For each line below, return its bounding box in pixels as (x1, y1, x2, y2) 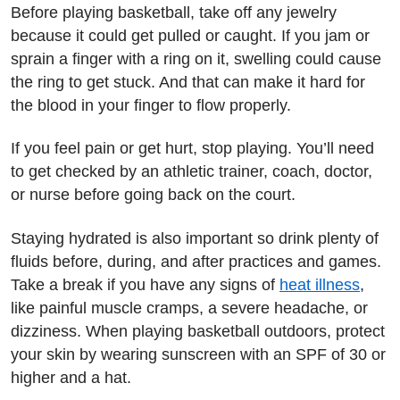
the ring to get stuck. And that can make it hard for (11, 72, 365, 91)
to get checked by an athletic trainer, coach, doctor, (11, 162, 372, 180)
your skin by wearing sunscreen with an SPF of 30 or (11, 345, 386, 363)
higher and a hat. (11, 368, 131, 387)
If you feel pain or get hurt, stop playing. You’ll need (11, 139, 374, 157)
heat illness (279, 275, 360, 294)
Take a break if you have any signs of (11, 275, 279, 294)
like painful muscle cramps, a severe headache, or (11, 298, 368, 317)
